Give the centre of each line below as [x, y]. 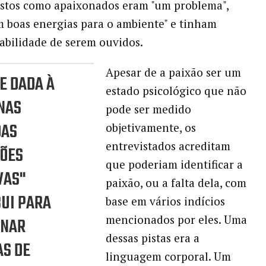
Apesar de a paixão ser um [173, 72]
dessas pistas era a [152, 238]
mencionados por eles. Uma [176, 220]
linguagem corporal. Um [168, 256]
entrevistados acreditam [168, 146]
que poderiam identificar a [174, 164]
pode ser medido [148, 109]
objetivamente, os [151, 128]
